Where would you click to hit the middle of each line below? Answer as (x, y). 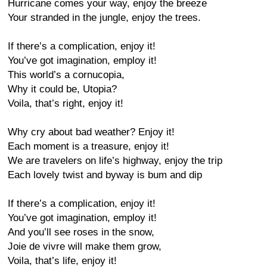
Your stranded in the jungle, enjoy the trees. (104, 18)
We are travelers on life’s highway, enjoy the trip (115, 161)
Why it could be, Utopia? (62, 89)
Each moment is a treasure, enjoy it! (89, 146)
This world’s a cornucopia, (66, 75)
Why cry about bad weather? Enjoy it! (91, 132)
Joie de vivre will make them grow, (85, 246)
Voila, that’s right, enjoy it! (66, 103)
